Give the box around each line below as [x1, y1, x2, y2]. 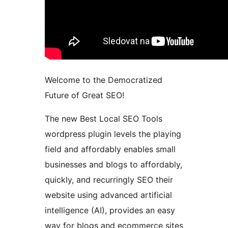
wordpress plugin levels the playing [45, 129, 181, 139]
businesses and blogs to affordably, [45, 159, 182, 170]
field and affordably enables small [45, 144, 176, 155]
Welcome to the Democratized [45, 75, 162, 85]
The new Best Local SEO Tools [45, 113, 162, 124]
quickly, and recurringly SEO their [45, 175, 173, 185]
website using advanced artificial [45, 190, 172, 201]
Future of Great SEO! [45, 90, 124, 101]
